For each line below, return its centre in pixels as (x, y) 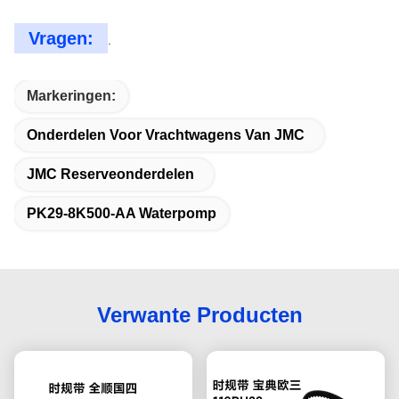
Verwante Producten (199, 315)
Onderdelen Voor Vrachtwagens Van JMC (166, 135)
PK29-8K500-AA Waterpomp (122, 213)
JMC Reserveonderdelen (110, 174)
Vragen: (61, 38)
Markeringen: (71, 96)
